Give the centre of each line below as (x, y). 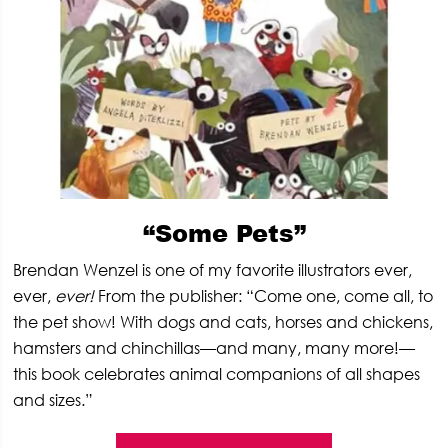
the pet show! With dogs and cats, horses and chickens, (223, 321)
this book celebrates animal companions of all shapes (217, 373)
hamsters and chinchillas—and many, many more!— (214, 347)
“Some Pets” (224, 232)
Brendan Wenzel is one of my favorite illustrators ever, (213, 269)
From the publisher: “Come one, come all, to (264, 295)
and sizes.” (53, 399)
